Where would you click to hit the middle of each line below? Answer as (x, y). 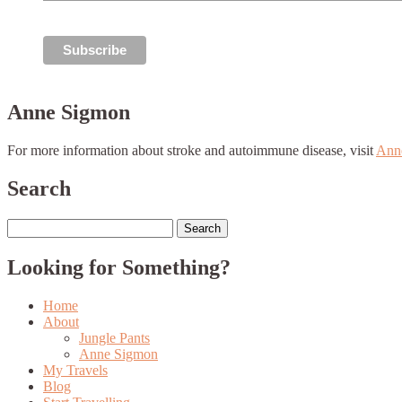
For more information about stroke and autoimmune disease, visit (192, 150)
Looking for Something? (119, 267)
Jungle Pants (114, 337)
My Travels (75, 370)
